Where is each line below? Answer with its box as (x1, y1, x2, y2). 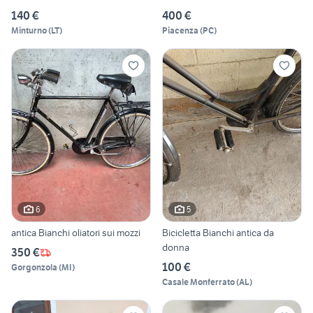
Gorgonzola (11, 262, 57, 273)
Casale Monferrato (162, 277, 235, 288)
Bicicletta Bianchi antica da (162, 226, 274, 240)
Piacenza (162, 24, 198, 36)
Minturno (11, 24, 47, 36)
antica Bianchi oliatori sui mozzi (11, 226, 140, 240)
